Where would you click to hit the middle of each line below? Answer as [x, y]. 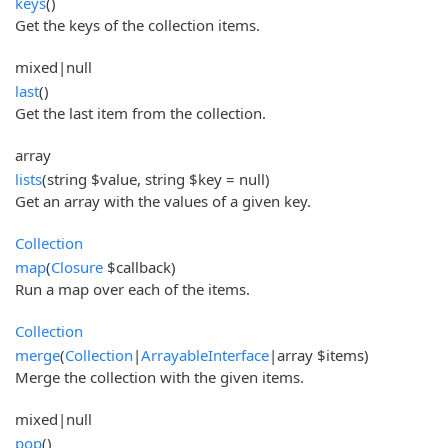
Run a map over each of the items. [132, 288]
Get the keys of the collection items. [137, 24]
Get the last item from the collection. [140, 112]
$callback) [139, 266]
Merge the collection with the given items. [159, 376]
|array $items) [319, 354]
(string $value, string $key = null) [156, 178]
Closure [77, 266]
